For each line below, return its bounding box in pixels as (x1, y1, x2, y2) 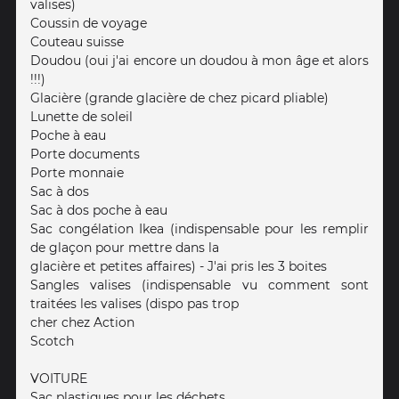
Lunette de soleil (30, 108, 133, 125)
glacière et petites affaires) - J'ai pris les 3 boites (30, 257, 327, 274)
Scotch (30, 332, 74, 349)
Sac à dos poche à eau (30, 201, 167, 218)
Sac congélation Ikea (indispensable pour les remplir (30, 220, 369, 237)
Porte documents (30, 145, 140, 162)
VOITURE (30, 370, 87, 387)
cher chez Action (30, 313, 134, 330)
